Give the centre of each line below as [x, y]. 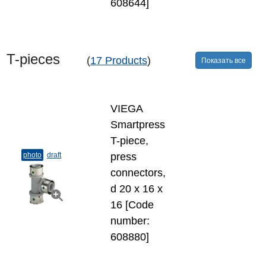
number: [130, 221]
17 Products [119, 61]
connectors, [138, 173]
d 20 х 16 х [137, 189]
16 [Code [132, 205]
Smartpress [138, 125]
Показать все [224, 60]
